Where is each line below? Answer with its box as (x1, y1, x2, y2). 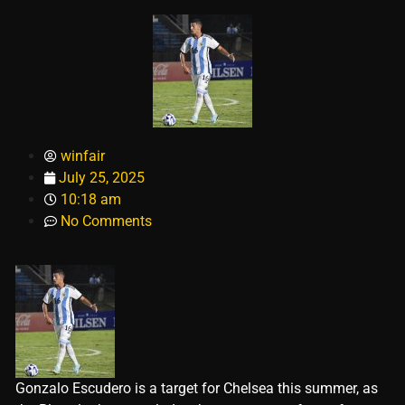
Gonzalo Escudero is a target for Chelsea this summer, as (15, 380, 378, 398)
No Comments (61, 212, 152, 231)
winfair (61, 147, 105, 165)
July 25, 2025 (59, 169, 145, 187)
